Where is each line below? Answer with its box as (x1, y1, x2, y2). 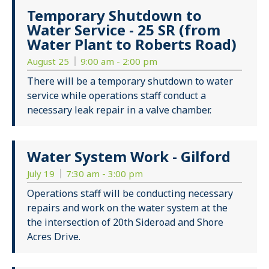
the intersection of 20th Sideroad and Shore (27, 216, 223, 229)
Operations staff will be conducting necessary (27, 187, 233, 201)
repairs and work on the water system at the (27, 201, 228, 215)
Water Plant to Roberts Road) (27, 34, 237, 55)
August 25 (27, 55, 71, 68)
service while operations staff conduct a (27, 89, 206, 103)
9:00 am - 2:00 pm (80, 55, 157, 68)
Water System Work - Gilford (27, 147, 231, 167)
